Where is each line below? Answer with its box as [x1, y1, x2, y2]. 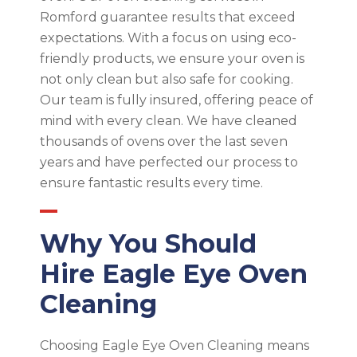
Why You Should [40, 227, 257, 259]
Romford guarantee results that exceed [40, 9, 296, 25]
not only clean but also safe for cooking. [40, 71, 293, 87]
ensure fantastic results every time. [40, 175, 263, 190]
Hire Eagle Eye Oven [40, 257, 308, 289]
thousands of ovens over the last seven [40, 133, 288, 149]
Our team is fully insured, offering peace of [40, 92, 313, 108]
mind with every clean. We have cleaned [40, 112, 297, 128]
